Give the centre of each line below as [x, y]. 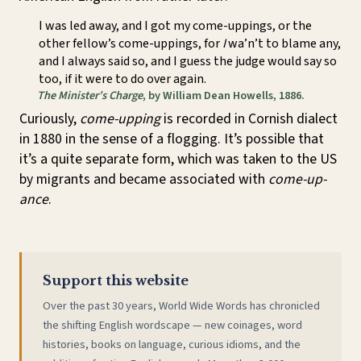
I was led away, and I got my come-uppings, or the [175, 25]
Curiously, [50, 118]
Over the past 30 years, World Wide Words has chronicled [181, 306]
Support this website [115, 280]
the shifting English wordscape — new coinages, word [172, 326]
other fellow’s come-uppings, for [131, 43]
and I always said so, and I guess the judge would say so [188, 61]
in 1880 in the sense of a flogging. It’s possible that [172, 139]
